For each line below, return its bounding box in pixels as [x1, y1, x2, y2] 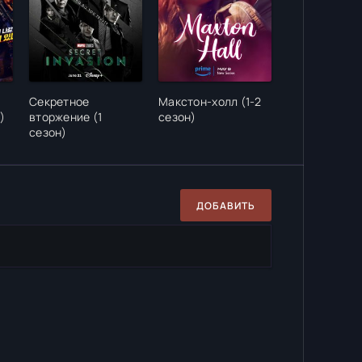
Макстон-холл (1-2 [158, 94, 262, 109]
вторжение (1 [29, 109, 103, 124]
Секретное [29, 94, 90, 109]
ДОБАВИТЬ [196, 198, 255, 213]
